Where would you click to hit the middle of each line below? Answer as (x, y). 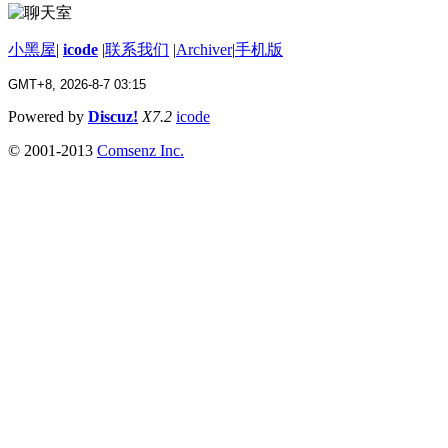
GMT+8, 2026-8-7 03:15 (77, 84)
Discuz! (113, 116)
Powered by (48, 116)
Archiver (204, 49)
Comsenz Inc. (140, 150)
